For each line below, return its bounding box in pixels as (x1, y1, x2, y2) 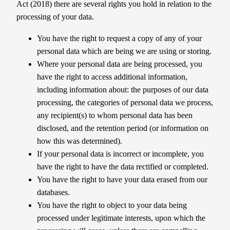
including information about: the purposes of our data (37, 85, 208, 94)
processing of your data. (16, 12, 94, 22)
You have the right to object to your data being (37, 200, 187, 209)
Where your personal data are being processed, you (37, 59, 202, 68)
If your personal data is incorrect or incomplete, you (37, 149, 204, 158)
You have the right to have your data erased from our (37, 175, 207, 184)
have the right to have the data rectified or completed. (37, 162, 208, 171)
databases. (37, 187, 70, 197)
